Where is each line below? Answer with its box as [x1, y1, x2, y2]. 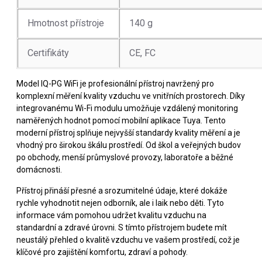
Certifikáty [25, 47, 69, 58]
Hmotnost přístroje [25, 17, 104, 29]
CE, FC [127, 47, 156, 58]
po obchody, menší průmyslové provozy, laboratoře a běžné [16, 152, 233, 162]
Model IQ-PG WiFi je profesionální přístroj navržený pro [16, 78, 214, 88]
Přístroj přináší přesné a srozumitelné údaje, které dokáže [16, 185, 227, 195]
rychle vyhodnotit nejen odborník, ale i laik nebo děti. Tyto [16, 198, 224, 208]
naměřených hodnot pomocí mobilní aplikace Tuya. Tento [16, 115, 226, 125]
